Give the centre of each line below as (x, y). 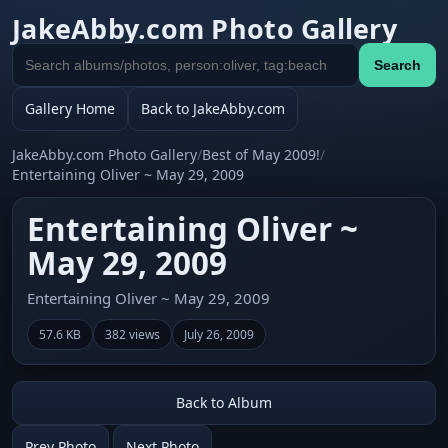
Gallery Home (70, 108)
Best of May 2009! (261, 154)
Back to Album (224, 402)
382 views (132, 334)
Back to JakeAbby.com (213, 108)
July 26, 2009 (219, 334)
